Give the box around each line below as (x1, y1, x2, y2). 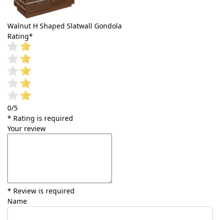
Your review (7, 123, 46, 133)
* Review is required (7, 186, 75, 195)
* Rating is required (7, 113, 73, 123)
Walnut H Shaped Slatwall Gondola (7, 21, 122, 30)
